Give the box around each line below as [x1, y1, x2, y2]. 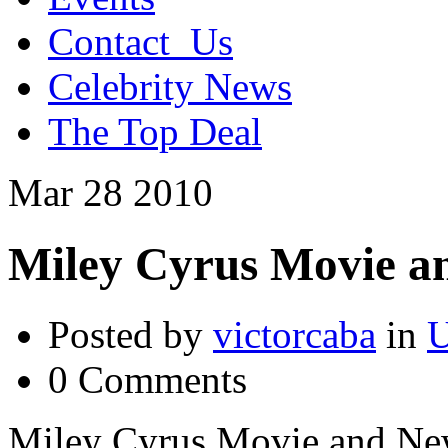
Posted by [48, 313, 213, 357]
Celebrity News [48, 65, 292, 109]
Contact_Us [48, 20, 233, 64]
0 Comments [48, 358, 247, 402]
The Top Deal [48, 110, 262, 154]
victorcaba [213, 313, 376, 357]
